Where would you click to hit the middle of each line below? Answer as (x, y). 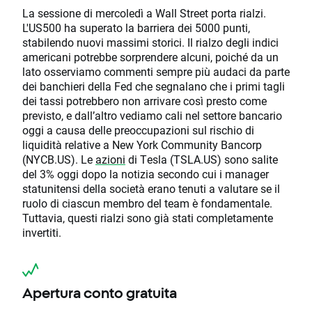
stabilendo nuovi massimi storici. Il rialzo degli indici (150, 42)
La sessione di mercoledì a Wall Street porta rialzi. (144, 13)
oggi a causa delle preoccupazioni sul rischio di (138, 130)
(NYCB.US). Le (59, 159)
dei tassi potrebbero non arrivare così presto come (145, 101)
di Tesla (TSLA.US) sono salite (202, 159)
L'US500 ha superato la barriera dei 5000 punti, (136, 28)
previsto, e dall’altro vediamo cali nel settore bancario (152, 116)
